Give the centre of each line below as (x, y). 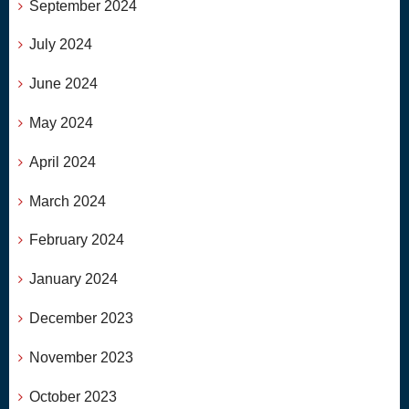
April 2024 (63, 162)
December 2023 (81, 319)
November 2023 (81, 357)
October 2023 (73, 396)
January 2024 (73, 279)
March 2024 (68, 201)
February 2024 (77, 240)
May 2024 (61, 123)
